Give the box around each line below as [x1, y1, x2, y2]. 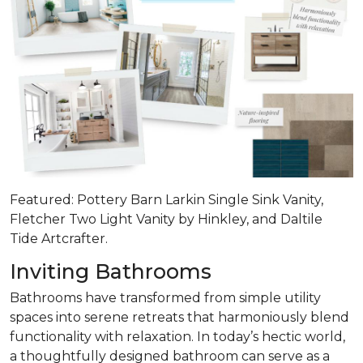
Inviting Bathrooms [10, 258, 211, 284]
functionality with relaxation [10, 328, 191, 344]
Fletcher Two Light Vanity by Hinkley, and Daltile [10, 211, 322, 227]
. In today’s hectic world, [191, 328, 345, 344]
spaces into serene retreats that [10, 309, 218, 325]
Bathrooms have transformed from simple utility [10, 289, 321, 305]
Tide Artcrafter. [10, 230, 108, 246]
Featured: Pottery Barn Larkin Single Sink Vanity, [10, 191, 323, 207]
